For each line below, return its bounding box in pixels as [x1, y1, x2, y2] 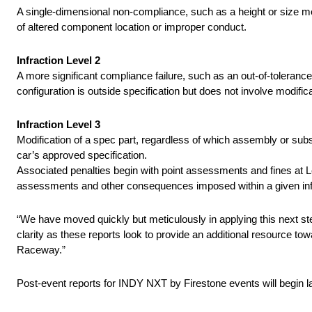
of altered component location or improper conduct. [17, 21, 247, 33]
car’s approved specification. [17, 149, 147, 162]
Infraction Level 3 [17, 118, 100, 131]
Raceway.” [17, 244, 65, 256]
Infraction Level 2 [17, 54, 100, 67]
